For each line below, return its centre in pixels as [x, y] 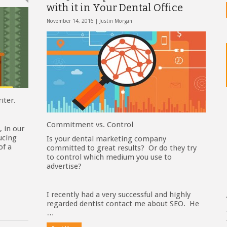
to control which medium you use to [109, 157]
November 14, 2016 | [73, 21]
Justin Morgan [116, 21]
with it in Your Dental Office [115, 8]
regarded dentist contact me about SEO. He [123, 204]
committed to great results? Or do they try [122, 148]
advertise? [64, 166]
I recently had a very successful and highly [119, 195]
